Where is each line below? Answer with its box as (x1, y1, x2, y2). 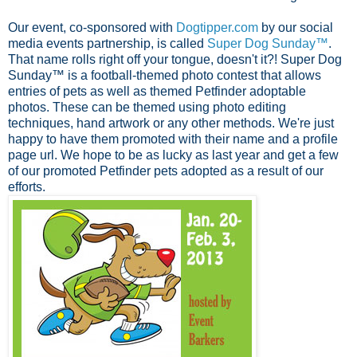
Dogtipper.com (176, 20, 258, 34)
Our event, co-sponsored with (8, 20, 176, 34)
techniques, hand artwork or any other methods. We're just (8, 116, 334, 130)
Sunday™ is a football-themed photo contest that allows (8, 68, 321, 82)
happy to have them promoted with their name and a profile (8, 131, 338, 146)
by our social (258, 20, 333, 34)
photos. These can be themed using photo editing (8, 100, 286, 114)
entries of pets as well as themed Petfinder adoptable (8, 84, 306, 98)
